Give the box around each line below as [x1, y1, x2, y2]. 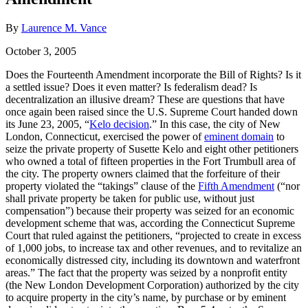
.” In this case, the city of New [149, 118, 280, 130]
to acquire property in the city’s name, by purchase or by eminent [5, 291, 286, 303]
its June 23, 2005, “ [5, 118, 89, 130]
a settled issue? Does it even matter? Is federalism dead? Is [5, 80, 257, 93]
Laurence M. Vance [21, 21, 107, 34]
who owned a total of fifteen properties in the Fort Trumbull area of [5, 155, 296, 167]
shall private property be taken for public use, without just [5, 192, 254, 204]
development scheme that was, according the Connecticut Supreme [5, 217, 295, 229]
